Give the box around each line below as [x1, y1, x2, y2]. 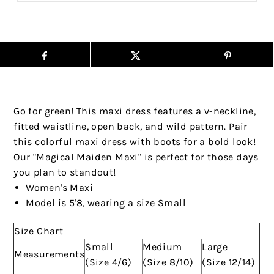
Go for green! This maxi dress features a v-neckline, [13, 105, 256, 117]
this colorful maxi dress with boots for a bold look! [13, 136, 256, 148]
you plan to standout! [13, 166, 116, 179]
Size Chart [14, 225, 64, 237]
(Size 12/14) [202, 256, 256, 268]
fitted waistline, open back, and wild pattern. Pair [13, 120, 248, 133]
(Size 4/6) [85, 256, 132, 268]
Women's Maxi [26, 182, 94, 194]
